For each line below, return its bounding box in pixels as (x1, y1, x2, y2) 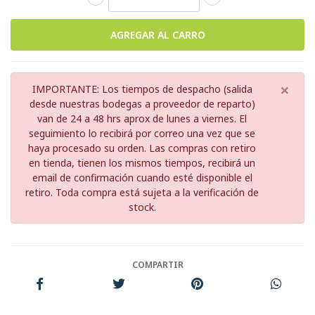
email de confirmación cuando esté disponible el (32, 170, 252, 184)
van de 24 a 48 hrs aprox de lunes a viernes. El (37, 111, 247, 125)
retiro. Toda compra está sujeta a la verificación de (25, 185, 259, 199)
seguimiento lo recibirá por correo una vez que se (29, 126, 255, 140)
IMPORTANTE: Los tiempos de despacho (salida (32, 82, 252, 96)
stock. (128, 200, 156, 214)
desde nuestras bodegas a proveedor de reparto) (29, 96, 255, 110)
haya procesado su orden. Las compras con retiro (28, 141, 256, 155)
